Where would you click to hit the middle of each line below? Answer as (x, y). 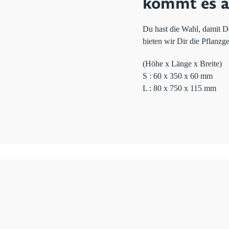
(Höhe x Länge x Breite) (182, 64)
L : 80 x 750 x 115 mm (179, 88)
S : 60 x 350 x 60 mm (178, 76)
